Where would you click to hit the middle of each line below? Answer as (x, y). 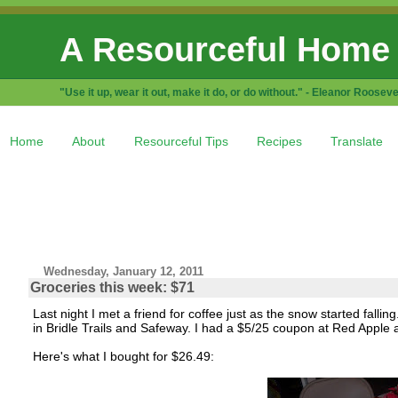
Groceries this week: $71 (112, 287)
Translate (357, 141)
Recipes (279, 141)
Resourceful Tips (181, 141)
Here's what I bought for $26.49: (123, 356)
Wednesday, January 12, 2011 (124, 271)
